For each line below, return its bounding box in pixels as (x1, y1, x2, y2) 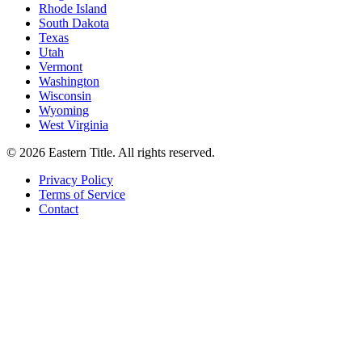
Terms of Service (39, 187, 125, 202)
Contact (39, 202, 78, 217)
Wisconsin (39, 89, 91, 103)
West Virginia (39, 118, 108, 133)
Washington (39, 74, 99, 89)
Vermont (39, 60, 82, 74)
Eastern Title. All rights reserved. (45, 145, 215, 160)
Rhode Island (39, 2, 107, 16)
